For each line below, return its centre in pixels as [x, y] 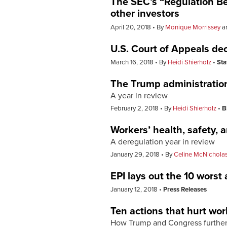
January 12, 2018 [135, 190]
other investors [145, 14]
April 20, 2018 [131, 27]
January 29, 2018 [136, 154]
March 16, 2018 [133, 63]
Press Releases [185, 190]
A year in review [139, 96]
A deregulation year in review [163, 142]
